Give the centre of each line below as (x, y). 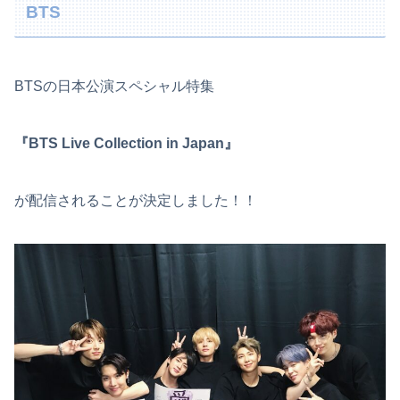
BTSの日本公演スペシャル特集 (114, 86)
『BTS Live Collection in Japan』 (126, 143)
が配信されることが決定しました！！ (136, 200)
